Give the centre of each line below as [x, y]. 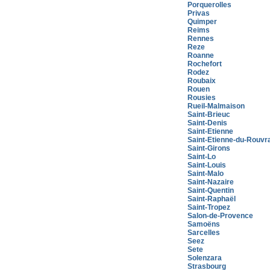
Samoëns [204, 224]
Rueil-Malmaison [216, 106]
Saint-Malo [206, 174]
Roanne [201, 55]
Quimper [202, 22]
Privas [199, 13]
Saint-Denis [207, 123]
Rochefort [205, 64]
